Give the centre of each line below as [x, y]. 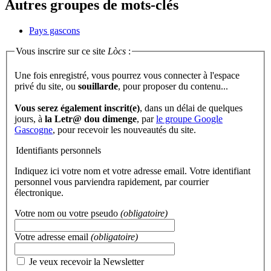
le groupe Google [189, 119]
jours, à [30, 119]
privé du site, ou [46, 86]
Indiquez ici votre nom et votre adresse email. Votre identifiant [132, 171]
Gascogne [34, 129]
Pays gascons [54, 30]
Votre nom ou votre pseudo [67, 213]
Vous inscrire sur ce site [62, 51]
